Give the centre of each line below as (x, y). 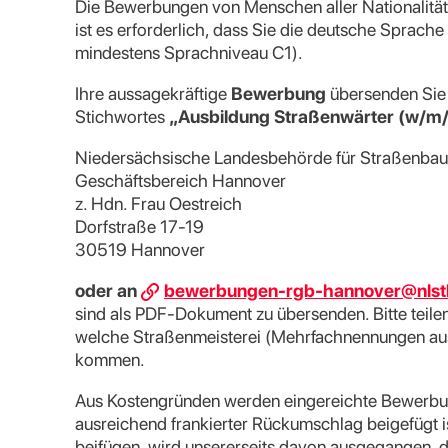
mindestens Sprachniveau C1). (189, 52)
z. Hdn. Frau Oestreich (158, 203)
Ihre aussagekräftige (153, 93)
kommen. (110, 359)
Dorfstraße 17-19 (139, 226)
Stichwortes (122, 116)
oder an (108, 290)
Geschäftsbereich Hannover (180, 180)
